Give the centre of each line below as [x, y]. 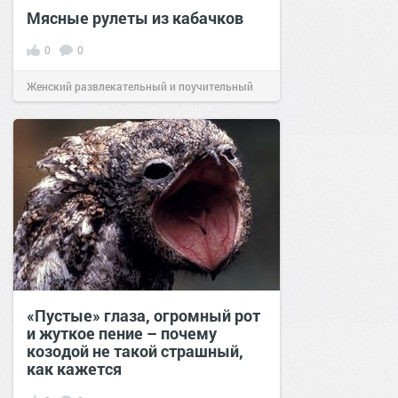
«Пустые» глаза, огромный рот [143, 315]
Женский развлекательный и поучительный [140, 86]
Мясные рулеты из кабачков [135, 17]
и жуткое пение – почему [122, 333]
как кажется [74, 368]
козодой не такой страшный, [135, 350]
